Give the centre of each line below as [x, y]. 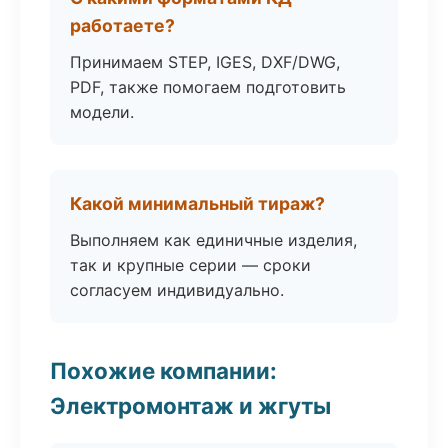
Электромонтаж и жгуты [190, 405]
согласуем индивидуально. [177, 290]
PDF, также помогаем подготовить [208, 87]
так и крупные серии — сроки [190, 265]
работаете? [122, 25]
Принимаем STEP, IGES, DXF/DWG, [205, 62]
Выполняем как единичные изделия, [213, 240]
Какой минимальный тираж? [197, 203]
